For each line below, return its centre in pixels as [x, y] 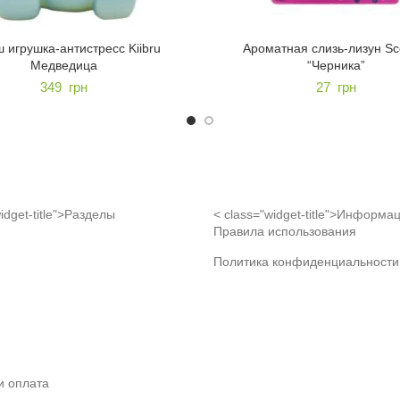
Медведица [63, 65]
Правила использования [285, 231]
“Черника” [337, 65]
